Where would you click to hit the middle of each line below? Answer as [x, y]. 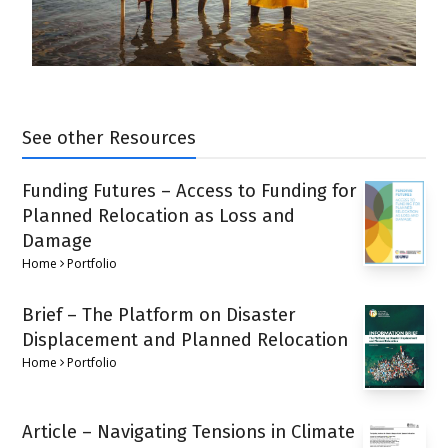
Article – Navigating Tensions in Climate [189, 432]
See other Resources [109, 137]
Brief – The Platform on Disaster [159, 314]
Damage [57, 240]
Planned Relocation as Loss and [159, 215]
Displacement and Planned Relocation [185, 339]
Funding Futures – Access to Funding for [190, 190]
